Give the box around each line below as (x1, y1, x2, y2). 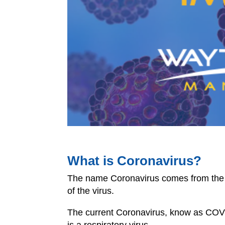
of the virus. (67, 185, 115, 196)
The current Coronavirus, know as (67, 207, 206, 217)
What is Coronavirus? (67, 153, 202, 168)
